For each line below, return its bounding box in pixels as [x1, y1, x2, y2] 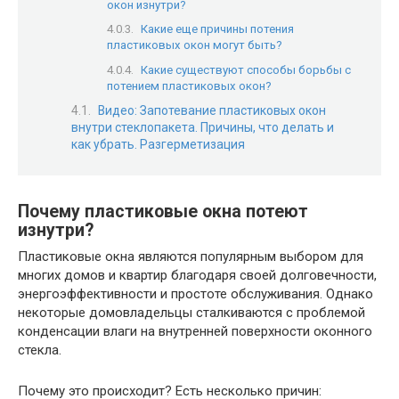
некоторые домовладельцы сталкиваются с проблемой [18, 305, 365, 322]
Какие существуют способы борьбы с [141, 62, 351, 77]
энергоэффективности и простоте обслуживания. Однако [18, 286, 373, 303]
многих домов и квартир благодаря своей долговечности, [18, 267, 377, 284]
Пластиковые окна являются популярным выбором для [18, 248, 363, 265]
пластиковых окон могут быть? [107, 38, 282, 53]
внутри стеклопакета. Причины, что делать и [71, 119, 334, 134]
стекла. [18, 342, 61, 359]
